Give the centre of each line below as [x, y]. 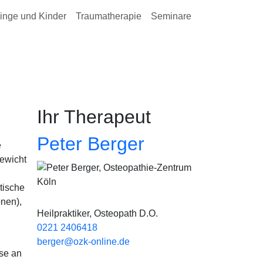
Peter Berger [91, 144]
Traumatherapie [109, 16]
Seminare [171, 16]
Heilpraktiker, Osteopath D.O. [97, 213]
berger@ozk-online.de [83, 242]
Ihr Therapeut [94, 117]
